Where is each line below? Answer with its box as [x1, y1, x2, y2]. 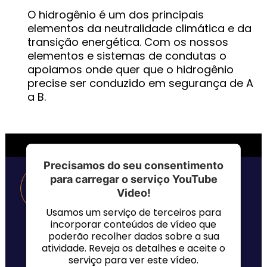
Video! [116, 186, 151, 199]
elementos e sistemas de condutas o [27, 48, 227, 63]
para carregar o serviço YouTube [49, 172, 218, 185]
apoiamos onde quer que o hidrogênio [27, 62, 234, 77]
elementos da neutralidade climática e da [27, 21, 252, 36]
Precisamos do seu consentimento [43, 159, 223, 172]
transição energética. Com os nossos [27, 35, 229, 49]
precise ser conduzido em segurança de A [27, 76, 254, 91]
